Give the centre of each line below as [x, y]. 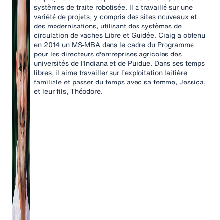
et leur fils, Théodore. [68, 91]
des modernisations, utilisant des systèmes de [108, 26]
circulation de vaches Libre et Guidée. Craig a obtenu [120, 35]
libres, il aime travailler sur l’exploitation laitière [110, 72]
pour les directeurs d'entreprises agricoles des [108, 54]
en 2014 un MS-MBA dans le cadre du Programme [114, 44]
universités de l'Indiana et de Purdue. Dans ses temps [119, 63]
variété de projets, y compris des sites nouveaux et [115, 16]
